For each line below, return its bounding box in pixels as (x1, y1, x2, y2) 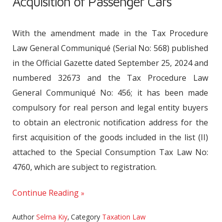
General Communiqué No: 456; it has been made (12, 87, 208, 98)
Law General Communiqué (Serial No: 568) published (12, 43, 208, 54)
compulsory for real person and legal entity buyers (12, 102, 208, 113)
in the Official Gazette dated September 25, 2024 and (12, 57, 208, 68)
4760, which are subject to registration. (12, 162, 157, 172)
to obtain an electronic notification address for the (12, 117, 208, 128)
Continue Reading (12, 187, 79, 198)
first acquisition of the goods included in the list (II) (12, 132, 208, 143)
